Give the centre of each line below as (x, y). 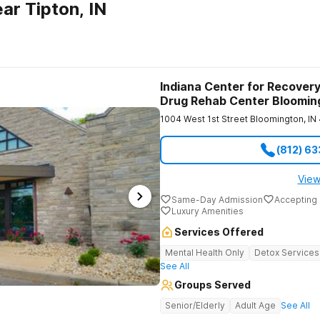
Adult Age (255, 305)
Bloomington (277, 119)
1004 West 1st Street (204, 119)
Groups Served (212, 285)
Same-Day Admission (217, 199)
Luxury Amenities (207, 211)
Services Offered (219, 232)
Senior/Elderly (195, 305)
